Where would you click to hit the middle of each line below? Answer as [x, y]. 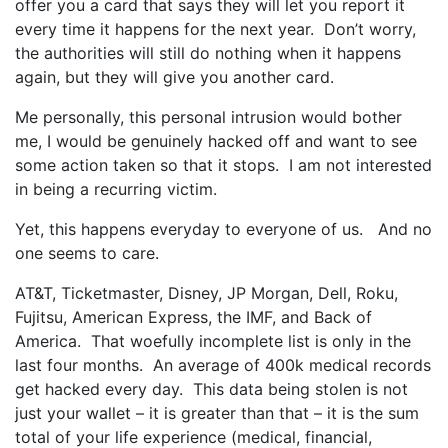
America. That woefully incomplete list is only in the [213, 341]
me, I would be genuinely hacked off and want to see [216, 141]
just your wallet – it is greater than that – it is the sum [217, 413]
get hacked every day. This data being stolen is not [211, 389]
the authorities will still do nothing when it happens [208, 53]
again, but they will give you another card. [174, 77]
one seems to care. [87, 253]
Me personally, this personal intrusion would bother [208, 117]
